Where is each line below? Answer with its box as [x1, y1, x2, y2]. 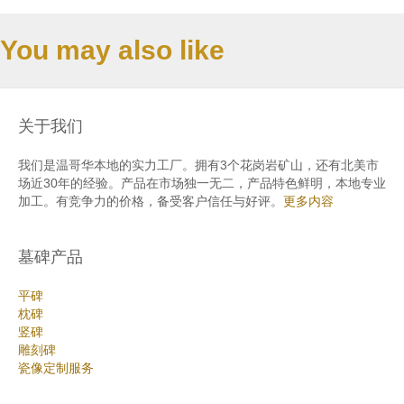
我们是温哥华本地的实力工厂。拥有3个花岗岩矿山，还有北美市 [18, 157, 379, 172]
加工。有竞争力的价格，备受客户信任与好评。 [18, 193, 283, 208]
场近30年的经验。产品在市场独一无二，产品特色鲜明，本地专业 [18, 175, 386, 190]
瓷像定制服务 [18, 360, 94, 375]
